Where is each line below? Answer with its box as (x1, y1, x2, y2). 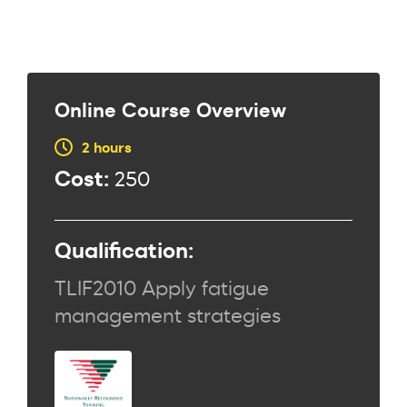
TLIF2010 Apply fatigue (55, 274, 269, 301)
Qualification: (55, 235, 194, 263)
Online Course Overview (55, 96, 286, 123)
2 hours (82, 137, 132, 156)
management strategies (55, 302, 281, 328)
